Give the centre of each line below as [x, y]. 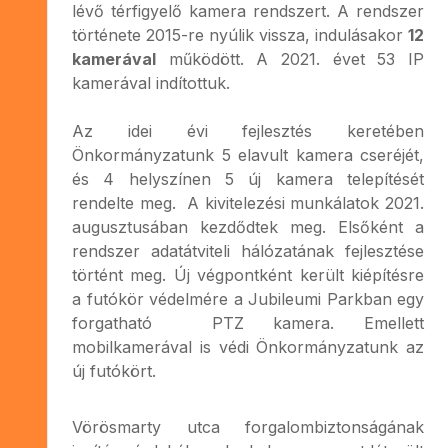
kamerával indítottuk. [151, 82]
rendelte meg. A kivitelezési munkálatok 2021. [248, 202]
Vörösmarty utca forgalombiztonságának [248, 426]
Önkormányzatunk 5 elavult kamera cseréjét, [248, 154]
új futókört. [114, 370]
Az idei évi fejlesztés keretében [248, 130]
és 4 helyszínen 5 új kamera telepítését [248, 178]
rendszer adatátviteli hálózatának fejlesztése [248, 250]
